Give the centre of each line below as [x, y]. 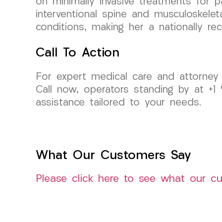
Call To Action [78, 53]
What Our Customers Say [113, 156]
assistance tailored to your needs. [118, 103]
